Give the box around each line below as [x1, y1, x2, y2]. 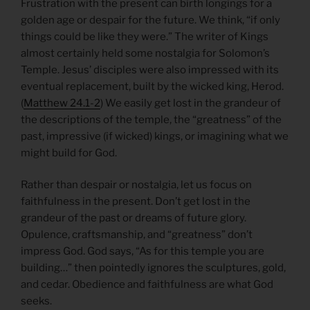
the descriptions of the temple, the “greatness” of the [21, 113, 282, 126]
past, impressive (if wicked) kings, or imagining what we [21, 129, 289, 143]
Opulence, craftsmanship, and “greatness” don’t [21, 228, 253, 241]
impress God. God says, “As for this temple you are [21, 245, 264, 258]
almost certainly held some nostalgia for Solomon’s [21, 46, 270, 60]
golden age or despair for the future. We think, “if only [21, 13, 280, 26]
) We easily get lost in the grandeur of [100, 96, 281, 109]
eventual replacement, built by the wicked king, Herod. [21, 80, 284, 93]
